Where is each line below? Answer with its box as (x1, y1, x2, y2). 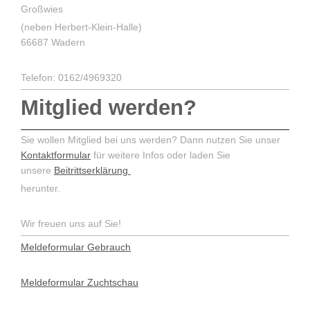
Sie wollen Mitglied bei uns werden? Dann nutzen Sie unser (21, 134, 280, 146)
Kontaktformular (21, 149, 91, 161)
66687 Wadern (21, 36, 85, 48)
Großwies (21, 3, 63, 15)
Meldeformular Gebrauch (21, 241, 131, 253)
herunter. (21, 182, 60, 194)
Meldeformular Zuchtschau (21, 276, 138, 288)
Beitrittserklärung (54, 165, 131, 176)
